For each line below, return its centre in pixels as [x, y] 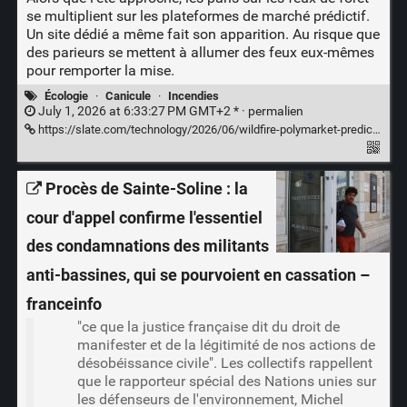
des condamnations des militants [147, 247]
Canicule [128, 96]
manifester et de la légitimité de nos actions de [226, 344]
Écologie [66, 96]
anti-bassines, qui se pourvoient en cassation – [198, 275]
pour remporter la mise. [100, 70]
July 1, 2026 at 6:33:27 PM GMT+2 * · [141, 112]
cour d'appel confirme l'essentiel [144, 218]
